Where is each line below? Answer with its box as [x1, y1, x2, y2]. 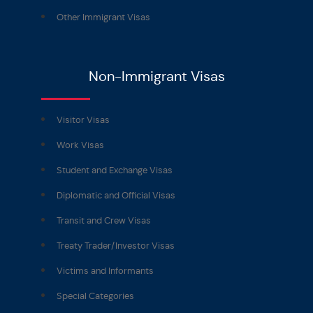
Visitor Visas [57, 113, 110, 126]
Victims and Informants [57, 264, 154, 277]
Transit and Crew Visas [57, 214, 151, 226]
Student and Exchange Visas [57, 163, 173, 176]
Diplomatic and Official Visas [57, 189, 175, 201]
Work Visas [57, 138, 104, 151]
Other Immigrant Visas [57, 10, 150, 23]
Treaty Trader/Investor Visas [57, 239, 175, 252]
